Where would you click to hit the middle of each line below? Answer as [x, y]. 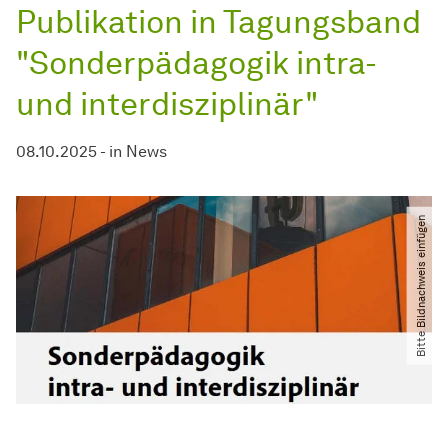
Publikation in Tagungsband [218, 22]
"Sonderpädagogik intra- [195, 63]
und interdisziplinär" [167, 104]
